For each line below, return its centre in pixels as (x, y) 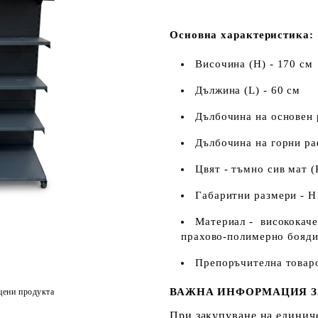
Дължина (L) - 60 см (248, 90)
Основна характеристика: (242, 35)
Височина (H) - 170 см (254, 64)
